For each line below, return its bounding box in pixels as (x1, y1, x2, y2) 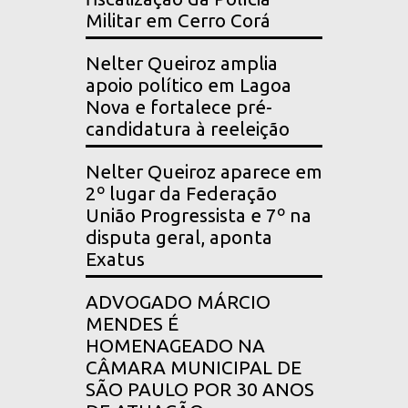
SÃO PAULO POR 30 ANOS (86, 379, 314, 401)
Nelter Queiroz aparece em (86, 161, 322, 183)
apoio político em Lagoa (86, 75, 291, 97)
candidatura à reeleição (86, 118, 290, 140)
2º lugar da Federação (86, 183, 277, 205)
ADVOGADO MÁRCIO (86, 291, 270, 313)
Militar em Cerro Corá (86, 10, 270, 32)
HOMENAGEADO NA (86, 335, 265, 357)
